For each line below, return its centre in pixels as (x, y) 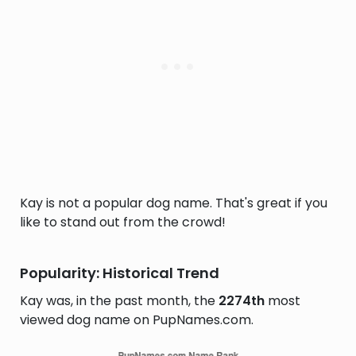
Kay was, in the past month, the (119, 301)
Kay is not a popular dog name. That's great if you (174, 203)
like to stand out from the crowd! (123, 222)
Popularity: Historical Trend (120, 273)
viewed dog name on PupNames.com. (137, 320)
